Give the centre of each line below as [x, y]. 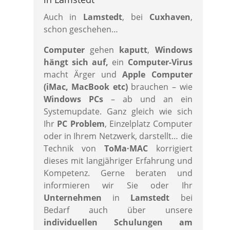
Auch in [63, 17]
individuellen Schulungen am [118, 222]
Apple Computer [157, 74]
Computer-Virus [158, 62]
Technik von [74, 148]
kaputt [133, 50]
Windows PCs [73, 99]
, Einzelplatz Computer [148, 124]
